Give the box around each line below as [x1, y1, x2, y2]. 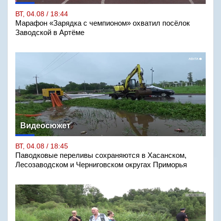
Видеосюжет [20, 121, 71, 130]
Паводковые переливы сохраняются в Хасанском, [15, 151, 186, 159]
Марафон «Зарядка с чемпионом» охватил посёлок [15, 19, 190, 27]
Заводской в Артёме [15, 29, 84, 37]
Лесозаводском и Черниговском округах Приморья [15, 161, 187, 169]
